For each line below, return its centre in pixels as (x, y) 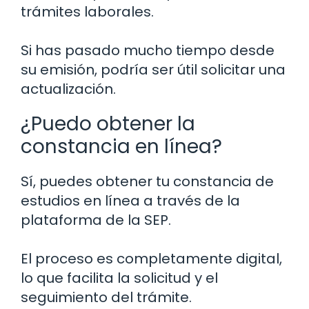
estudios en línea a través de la (130, 201)
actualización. (68, 89)
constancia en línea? (121, 147)
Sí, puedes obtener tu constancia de (147, 182)
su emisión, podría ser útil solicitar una (153, 70)
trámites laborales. (87, 12)
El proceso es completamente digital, (151, 259)
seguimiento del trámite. (106, 298)
